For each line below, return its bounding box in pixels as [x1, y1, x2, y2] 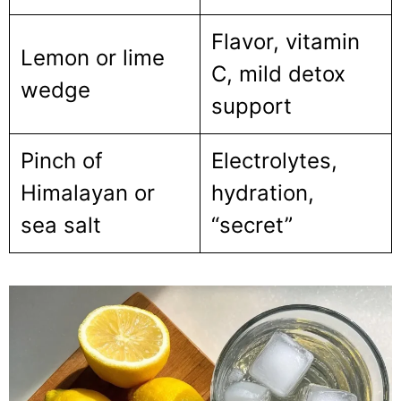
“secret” [211, 211, 293, 238]
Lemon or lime [21, 44, 165, 71]
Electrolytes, [211, 147, 337, 174]
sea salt [21, 211, 101, 238]
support [211, 92, 292, 119]
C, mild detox [211, 60, 346, 87]
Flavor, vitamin [211, 28, 360, 55]
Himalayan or [21, 179, 155, 206]
